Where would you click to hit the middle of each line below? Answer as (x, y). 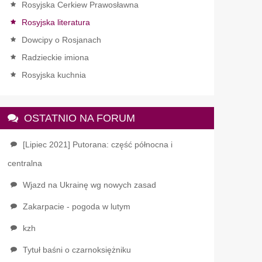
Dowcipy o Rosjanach (61, 40)
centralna (25, 163)
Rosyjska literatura (56, 22)
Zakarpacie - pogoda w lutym (76, 206)
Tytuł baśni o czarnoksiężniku (77, 250)
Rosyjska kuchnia (54, 75)
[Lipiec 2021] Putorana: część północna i (97, 144)
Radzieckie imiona (55, 57)
